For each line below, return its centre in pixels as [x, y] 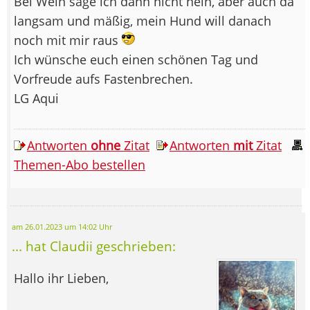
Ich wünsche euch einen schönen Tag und [136, 59]
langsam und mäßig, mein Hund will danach [143, 20]
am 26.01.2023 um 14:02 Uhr [62, 227]
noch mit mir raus [68, 40]
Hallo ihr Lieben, [61, 278]
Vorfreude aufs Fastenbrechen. [103, 79]
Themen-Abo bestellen [80, 164]
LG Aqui [36, 98]
